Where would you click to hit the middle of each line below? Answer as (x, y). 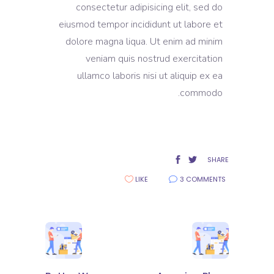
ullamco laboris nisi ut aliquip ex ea (150, 76)
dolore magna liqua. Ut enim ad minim (144, 42)
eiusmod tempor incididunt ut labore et (141, 24)
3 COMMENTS (203, 179)
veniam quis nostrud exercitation (154, 59)
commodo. (201, 93)
